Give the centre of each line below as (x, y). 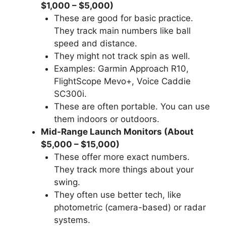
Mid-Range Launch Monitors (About (117, 132)
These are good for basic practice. (123, 18)
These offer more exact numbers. (122, 157)
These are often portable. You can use (132, 107)
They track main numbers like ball (122, 31)
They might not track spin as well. (122, 56)
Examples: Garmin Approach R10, (121, 69)
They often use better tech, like (117, 195)
